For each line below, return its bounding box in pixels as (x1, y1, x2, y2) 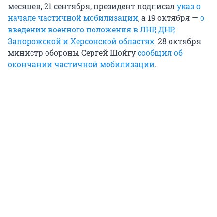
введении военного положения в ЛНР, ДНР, (8, 24, 175, 35)
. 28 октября (154, 36, 201, 46)
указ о (177, 1, 201, 12)
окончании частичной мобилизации (8, 59, 155, 70)
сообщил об (138, 47, 183, 58)
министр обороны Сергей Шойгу (8, 47, 138, 58)
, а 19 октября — (138, 13, 200, 23)
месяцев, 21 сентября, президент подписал (8, 1, 177, 12)
